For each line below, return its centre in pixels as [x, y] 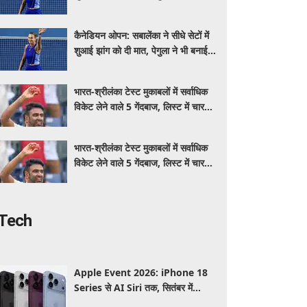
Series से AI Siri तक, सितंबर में [134, 287]
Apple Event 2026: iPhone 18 [141, 272]
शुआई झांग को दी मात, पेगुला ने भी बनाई [141, 50]
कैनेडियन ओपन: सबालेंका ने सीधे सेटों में [142, 35]
